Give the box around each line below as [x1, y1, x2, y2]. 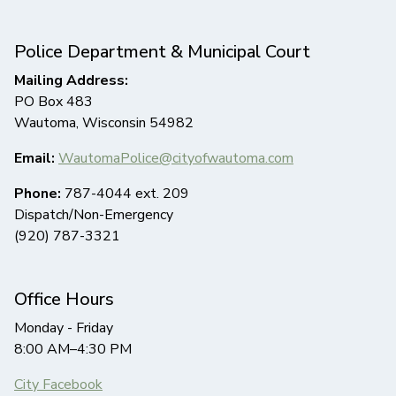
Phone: [14, 184, 65, 204]
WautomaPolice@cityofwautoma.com [58, 148, 293, 169]
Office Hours [14, 287, 114, 312]
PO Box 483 [14, 92, 93, 112]
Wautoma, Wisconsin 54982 [14, 113, 194, 133]
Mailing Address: [14, 71, 128, 91]
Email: [14, 148, 58, 169]
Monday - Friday [14, 318, 113, 339]
